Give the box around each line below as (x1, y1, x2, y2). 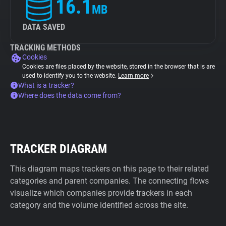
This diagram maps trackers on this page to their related (10, 164, 209, 174)
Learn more (118, 72, 149, 79)
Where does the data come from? (18, 91, 121, 99)
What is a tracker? (18, 81, 74, 89)
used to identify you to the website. (22, 72, 118, 79)
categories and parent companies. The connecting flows (10, 176, 209, 186)
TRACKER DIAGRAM (10, 142, 107, 156)
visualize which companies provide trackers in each (10, 188, 192, 198)
